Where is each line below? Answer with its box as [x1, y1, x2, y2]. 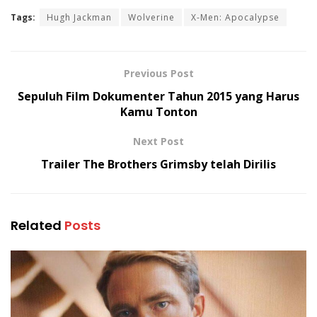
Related [11, 216, 62, 234]
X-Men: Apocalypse [191, 11, 279, 23]
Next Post [133, 134, 184, 148]
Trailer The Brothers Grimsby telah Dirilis [41, 156, 276, 172]
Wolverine [128, 11, 175, 23]
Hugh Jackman [47, 11, 112, 23]
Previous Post [123, 66, 194, 80]
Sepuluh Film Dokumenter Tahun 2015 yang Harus [18, 88, 299, 104]
